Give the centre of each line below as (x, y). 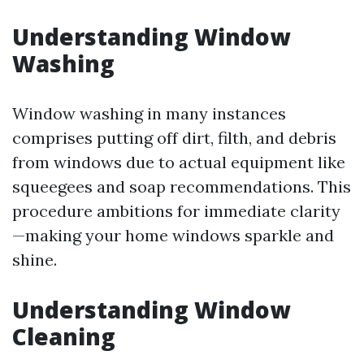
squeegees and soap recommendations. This (182, 186)
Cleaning (64, 336)
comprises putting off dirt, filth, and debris (174, 138)
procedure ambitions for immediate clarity (176, 211)
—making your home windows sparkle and (173, 235)
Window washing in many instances (149, 113)
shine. (35, 260)
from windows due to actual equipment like (179, 162)
